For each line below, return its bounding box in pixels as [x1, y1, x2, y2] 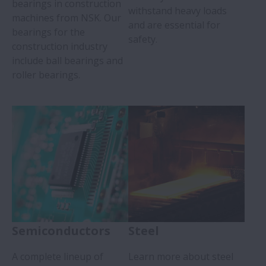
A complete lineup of [12, 249, 103, 263]
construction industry [12, 39, 107, 53]
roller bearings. [12, 68, 80, 81]
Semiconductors [12, 222, 110, 239]
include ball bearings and [12, 53, 123, 67]
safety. [128, 32, 157, 46]
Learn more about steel [128, 249, 233, 263]
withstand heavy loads [128, 4, 227, 17]
